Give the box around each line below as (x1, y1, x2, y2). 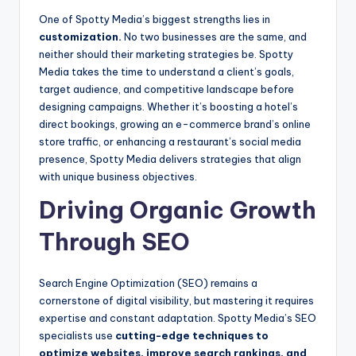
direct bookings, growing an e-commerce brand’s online (39, 118, 311, 131)
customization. (39, 30, 122, 44)
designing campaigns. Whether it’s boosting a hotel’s (39, 100, 298, 114)
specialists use (39, 329, 115, 342)
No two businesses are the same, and (122, 30, 307, 44)
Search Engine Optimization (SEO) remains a (39, 277, 257, 290)
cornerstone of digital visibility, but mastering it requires (39, 294, 314, 308)
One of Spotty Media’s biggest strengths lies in (39, 13, 270, 26)
